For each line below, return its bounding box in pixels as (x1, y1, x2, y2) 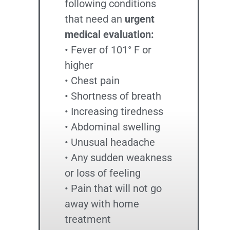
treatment (65, 213, 111, 225)
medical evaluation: (65, 28, 155, 41)
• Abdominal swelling (65, 121, 161, 133)
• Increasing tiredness (65, 105, 164, 118)
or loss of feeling (65, 167, 141, 179)
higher (65, 59, 94, 71)
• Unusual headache (65, 136, 156, 148)
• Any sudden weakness (65, 151, 172, 164)
